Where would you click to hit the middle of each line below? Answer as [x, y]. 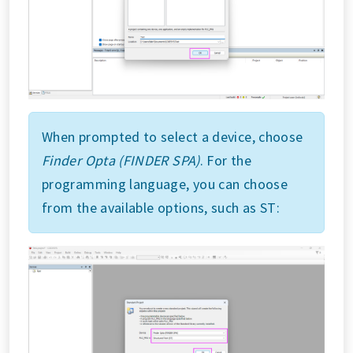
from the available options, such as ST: [161, 207]
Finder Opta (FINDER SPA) [121, 160]
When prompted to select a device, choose [173, 136]
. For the [225, 160]
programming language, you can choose [165, 184]
